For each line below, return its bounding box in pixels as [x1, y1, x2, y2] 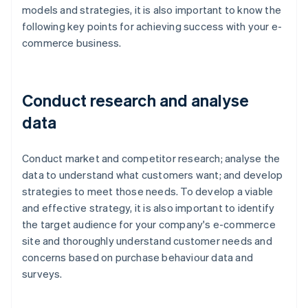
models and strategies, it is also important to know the [22, 3, 282, 17]
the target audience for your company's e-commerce [22, 217, 276, 232]
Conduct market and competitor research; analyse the [22, 151, 280, 166]
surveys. [22, 267, 63, 281]
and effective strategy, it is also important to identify [22, 201, 275, 215]
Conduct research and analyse [22, 89, 249, 111]
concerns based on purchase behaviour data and [22, 250, 254, 265]
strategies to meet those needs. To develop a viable [22, 184, 274, 199]
